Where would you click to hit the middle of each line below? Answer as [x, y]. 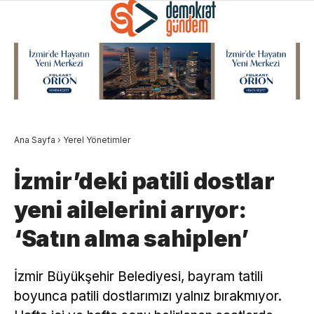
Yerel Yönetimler [97, 139]
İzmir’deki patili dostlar [144, 181]
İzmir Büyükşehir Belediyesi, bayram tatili [138, 276]
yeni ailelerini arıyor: [131, 210]
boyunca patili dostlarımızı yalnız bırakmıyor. [148, 296]
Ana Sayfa [35, 139]
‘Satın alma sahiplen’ [131, 238]
